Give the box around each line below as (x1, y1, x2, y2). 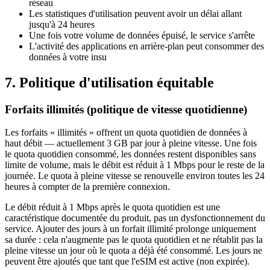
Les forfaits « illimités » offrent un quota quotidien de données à (5, 127, 247, 138)
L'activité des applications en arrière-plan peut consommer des (29, 40, 264, 51)
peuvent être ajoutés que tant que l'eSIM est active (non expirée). (5, 256, 250, 267)
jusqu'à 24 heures (29, 19, 95, 30)
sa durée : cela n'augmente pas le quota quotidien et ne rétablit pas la (5, 234, 263, 245)
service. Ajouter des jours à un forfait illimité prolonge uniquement (5, 224, 256, 234)
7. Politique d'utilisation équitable (5, 74, 214, 90)
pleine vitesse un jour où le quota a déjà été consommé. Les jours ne (5, 245, 262, 256)
